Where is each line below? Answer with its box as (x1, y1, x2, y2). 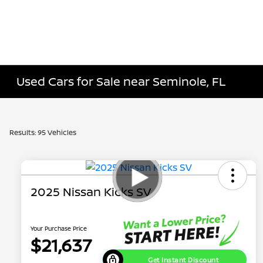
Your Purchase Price (31, 224, 87, 232)
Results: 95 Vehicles (9, 127, 76, 137)
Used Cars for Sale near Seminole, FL (16, 73, 226, 89)
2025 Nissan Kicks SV (31, 184, 151, 200)
